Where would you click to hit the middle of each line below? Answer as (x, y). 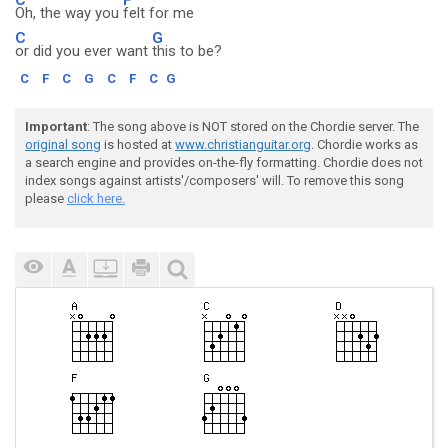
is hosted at (138, 144)
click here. (96, 198)
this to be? (187, 51)
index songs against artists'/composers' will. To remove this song (214, 180)
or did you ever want (83, 51)
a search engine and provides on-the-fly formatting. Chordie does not (224, 162)
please (46, 198)
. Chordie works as (364, 144)
